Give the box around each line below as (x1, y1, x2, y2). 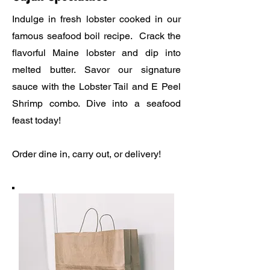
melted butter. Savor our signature (12, 64, 181, 75)
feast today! (12, 115, 61, 126)
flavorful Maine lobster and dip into (12, 47, 181, 58)
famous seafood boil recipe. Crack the (12, 30, 181, 42)
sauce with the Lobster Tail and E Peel (12, 81, 181, 92)
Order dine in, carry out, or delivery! (12, 148, 161, 160)
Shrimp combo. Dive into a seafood (12, 98, 181, 109)
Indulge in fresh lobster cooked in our (12, 13, 181, 25)
